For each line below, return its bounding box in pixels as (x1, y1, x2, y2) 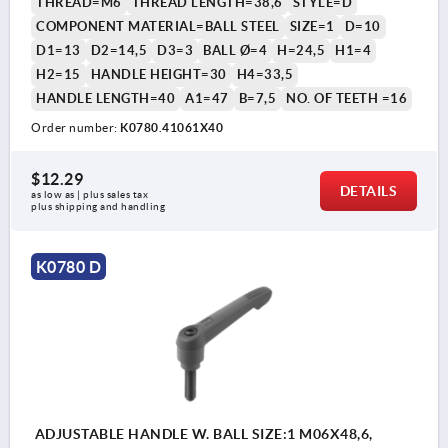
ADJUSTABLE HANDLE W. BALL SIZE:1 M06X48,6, (31, 426, 373, 443)
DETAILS (339, 183, 397, 200)
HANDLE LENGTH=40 (36, 91, 175, 107)
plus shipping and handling (31, 201, 165, 213)
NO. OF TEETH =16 (286, 91, 407, 107)
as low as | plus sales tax (31, 189, 151, 201)
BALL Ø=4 (203, 43, 267, 59)
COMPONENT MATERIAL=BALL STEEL (36, 19, 280, 35)
